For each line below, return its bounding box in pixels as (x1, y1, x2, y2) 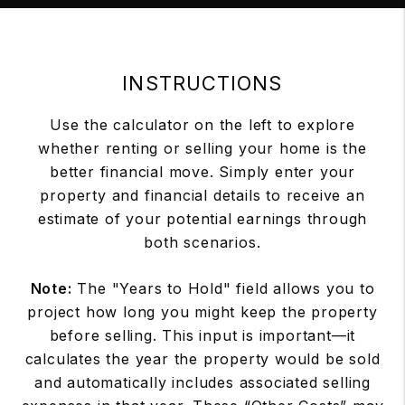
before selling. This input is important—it (49, 326, 356, 344)
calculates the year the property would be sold (24, 350, 381, 368)
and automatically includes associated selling (34, 373, 371, 391)
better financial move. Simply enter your (50, 163, 355, 181)
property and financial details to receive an (40, 186, 365, 204)
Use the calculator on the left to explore (50, 116, 355, 134)
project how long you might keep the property (27, 303, 378, 321)
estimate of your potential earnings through (37, 210, 368, 228)
